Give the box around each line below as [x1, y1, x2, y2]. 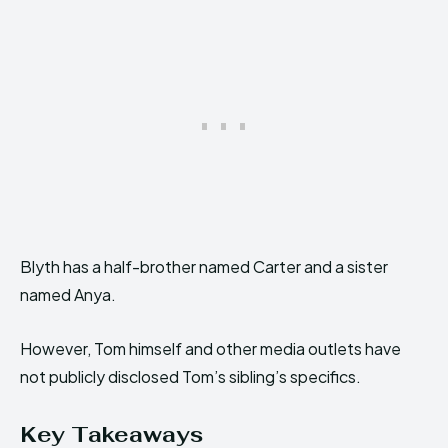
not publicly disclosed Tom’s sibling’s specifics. [20, 366, 361, 387]
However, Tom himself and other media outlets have [20, 338, 401, 359]
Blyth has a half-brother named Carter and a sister [20, 256, 388, 277]
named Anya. [20, 284, 116, 305]
